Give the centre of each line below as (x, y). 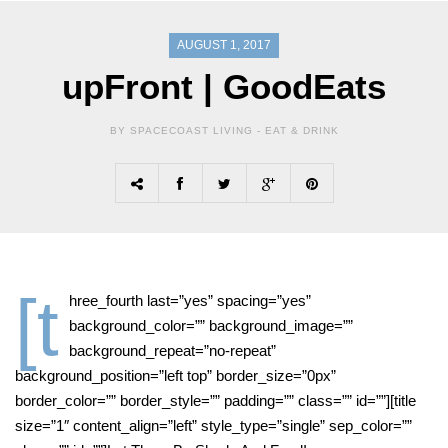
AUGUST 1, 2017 (224, 45)
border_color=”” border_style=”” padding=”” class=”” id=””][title (215, 401)
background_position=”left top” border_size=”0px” (175, 376)
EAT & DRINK (301, 131)
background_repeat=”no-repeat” (172, 351)
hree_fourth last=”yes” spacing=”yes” (190, 301)
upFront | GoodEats (224, 87)
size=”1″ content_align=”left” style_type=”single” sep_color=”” (213, 426)
